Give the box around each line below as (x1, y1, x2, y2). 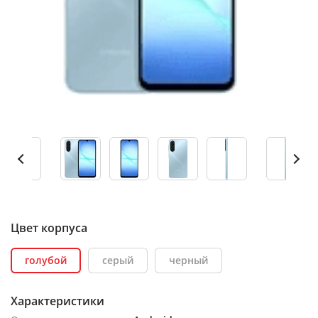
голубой (25, 253, 67, 267)
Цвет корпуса (11, 220, 87, 236)
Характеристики (11, 293, 104, 309)
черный (169, 253, 208, 267)
